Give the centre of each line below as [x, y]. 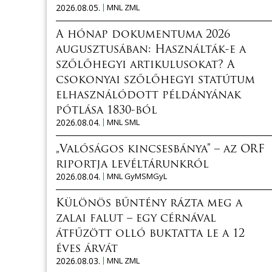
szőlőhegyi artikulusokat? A [145, 65]
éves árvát [87, 249]
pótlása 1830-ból [107, 110]
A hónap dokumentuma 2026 [143, 35]
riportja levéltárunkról [132, 165]
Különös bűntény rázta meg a [149, 203]
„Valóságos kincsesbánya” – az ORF [160, 149]
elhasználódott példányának [148, 95]
